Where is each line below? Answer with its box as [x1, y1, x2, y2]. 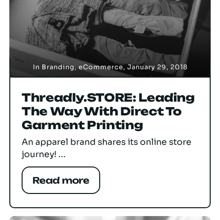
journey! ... [22, 149, 66, 160]
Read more [32, 175, 89, 186]
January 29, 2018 [127, 63, 188, 72]
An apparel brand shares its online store [22, 137, 192, 148]
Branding [41, 63, 75, 72]
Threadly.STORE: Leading [22, 91, 195, 105]
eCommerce [78, 63, 123, 72]
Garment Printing [22, 118, 143, 133]
